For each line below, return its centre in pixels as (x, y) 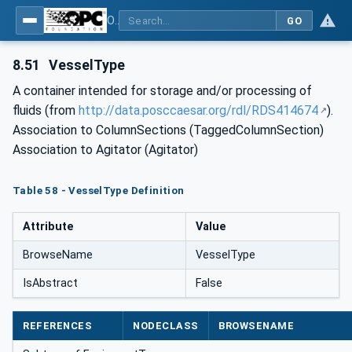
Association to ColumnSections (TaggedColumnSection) (168, 130)
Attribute (48, 226)
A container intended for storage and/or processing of (162, 90)
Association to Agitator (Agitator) (105, 149)
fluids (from (46, 110)
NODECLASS (166, 326)
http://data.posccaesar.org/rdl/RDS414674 (198, 110)
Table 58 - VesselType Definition (99, 190)
